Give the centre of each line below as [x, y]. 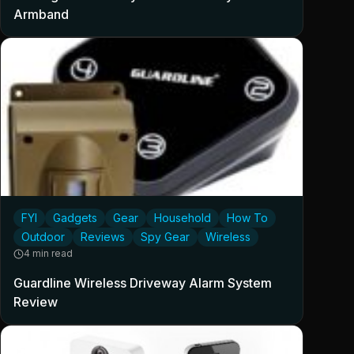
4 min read [48, 254]
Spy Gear [165, 237]
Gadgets [75, 218]
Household [183, 218]
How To [247, 218]
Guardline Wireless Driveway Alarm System [143, 283]
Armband [41, 15]
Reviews [103, 237]
